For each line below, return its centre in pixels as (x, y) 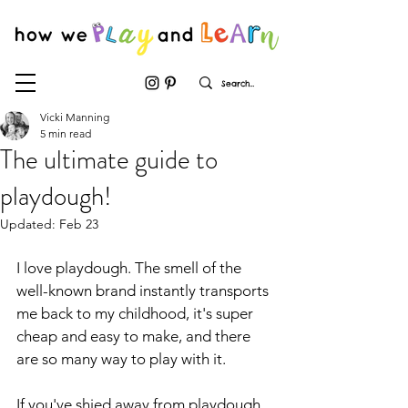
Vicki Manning (75, 117)
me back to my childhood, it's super (137, 313)
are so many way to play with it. (121, 359)
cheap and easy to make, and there (135, 336)
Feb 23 (79, 224)
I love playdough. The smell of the (131, 268)
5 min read (66, 133)
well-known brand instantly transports (144, 291)
